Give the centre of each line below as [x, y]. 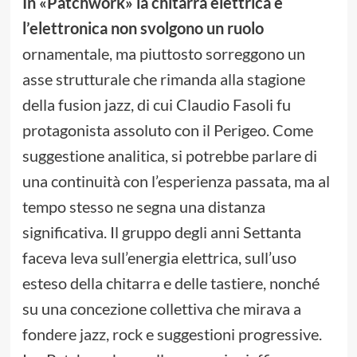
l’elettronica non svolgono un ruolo [143, 28]
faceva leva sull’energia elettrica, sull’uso [159, 258]
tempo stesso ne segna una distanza [143, 207]
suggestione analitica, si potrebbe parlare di [169, 156]
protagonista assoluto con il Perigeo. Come [167, 130]
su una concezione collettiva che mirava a [161, 309]
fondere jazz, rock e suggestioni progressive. [172, 334]
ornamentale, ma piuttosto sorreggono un [163, 54]
